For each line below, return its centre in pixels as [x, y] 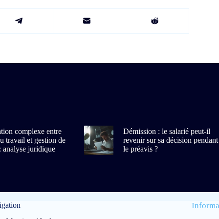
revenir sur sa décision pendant [170, 140]
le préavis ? [140, 149]
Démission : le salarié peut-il [166, 131]
